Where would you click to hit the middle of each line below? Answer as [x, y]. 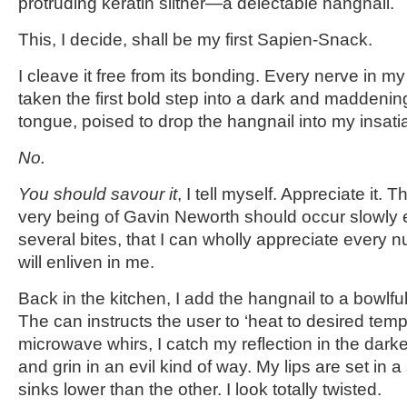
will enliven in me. [86, 262]
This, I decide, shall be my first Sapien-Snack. [195, 40]
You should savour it [98, 194]
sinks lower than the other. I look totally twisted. [200, 389]
